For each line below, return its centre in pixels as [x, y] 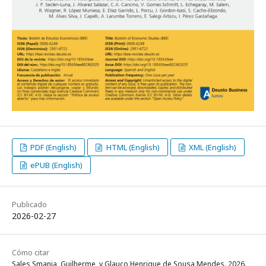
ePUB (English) [56, 165]
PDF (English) [53, 148]
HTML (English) [132, 148]
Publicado [29, 205]
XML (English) [211, 148]
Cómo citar [31, 253]
